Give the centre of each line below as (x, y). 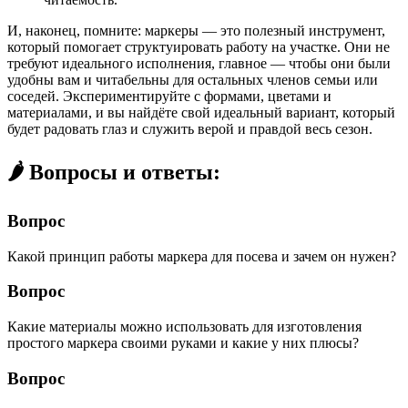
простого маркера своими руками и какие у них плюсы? (183, 343)
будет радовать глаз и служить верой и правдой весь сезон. (190, 129)
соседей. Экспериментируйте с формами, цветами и (169, 97)
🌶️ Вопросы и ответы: (114, 173)
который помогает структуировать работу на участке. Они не (199, 47)
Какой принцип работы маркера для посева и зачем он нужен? (202, 256)
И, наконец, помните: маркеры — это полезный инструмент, (196, 31)
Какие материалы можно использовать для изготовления (184, 327)
